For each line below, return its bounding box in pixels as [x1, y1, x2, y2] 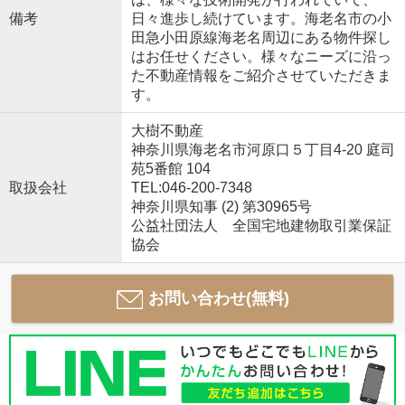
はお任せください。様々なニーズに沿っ [130, 49, 391, 65]
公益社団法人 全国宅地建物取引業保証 [130, 218, 391, 234]
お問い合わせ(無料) [147, 289, 289, 308]
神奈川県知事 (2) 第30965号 [130, 199, 312, 215]
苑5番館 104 [130, 161, 211, 177]
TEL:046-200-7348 [130, 180, 252, 196]
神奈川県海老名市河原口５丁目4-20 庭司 [130, 142, 395, 158]
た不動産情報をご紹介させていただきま [130, 68, 391, 84]
